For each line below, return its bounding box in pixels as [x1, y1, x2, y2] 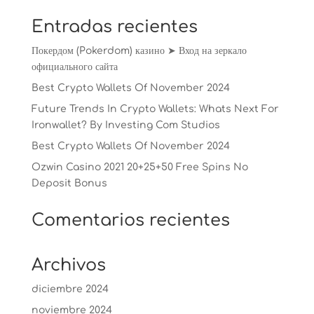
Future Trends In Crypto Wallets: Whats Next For [31, 103, 279, 114]
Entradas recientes [31, 17, 198, 36]
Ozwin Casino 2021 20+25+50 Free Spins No [31, 161, 248, 172]
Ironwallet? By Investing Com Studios [31, 119, 220, 130]
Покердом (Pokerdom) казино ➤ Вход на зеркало [31, 45, 247, 56]
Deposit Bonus [31, 177, 107, 189]
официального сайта [31, 61, 118, 72]
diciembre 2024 [31, 283, 109, 294]
